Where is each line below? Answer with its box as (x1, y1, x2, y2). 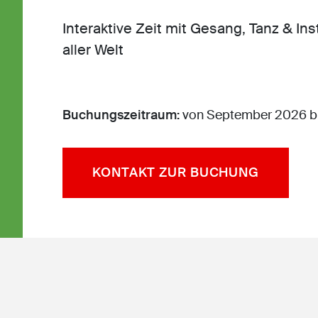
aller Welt (62, 40, 124, 59)
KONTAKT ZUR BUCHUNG (92, 164, 260, 181)
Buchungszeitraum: (62, 106, 182, 124)
